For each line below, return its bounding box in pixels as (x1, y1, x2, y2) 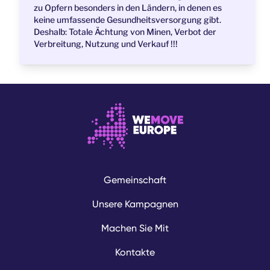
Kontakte (115, 246, 155, 259)
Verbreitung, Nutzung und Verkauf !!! (34, 39, 178, 49)
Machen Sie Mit (101, 222, 169, 234)
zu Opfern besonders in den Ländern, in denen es (34, 2, 222, 13)
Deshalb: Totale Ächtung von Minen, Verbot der (34, 27, 216, 37)
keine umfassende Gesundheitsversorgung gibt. (34, 14, 221, 25)
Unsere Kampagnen (92, 198, 178, 210)
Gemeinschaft (104, 174, 166, 186)
